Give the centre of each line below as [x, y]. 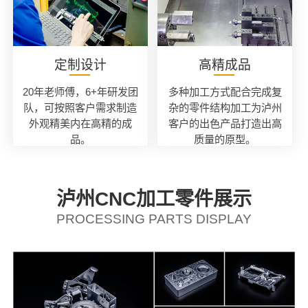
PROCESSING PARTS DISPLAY [154, 219]
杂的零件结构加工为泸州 [225, 107]
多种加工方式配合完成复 [225, 91]
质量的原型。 [225, 139]
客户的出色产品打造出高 [225, 123]
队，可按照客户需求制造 [80, 107]
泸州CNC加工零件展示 [154, 199]
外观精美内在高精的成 [80, 123]
